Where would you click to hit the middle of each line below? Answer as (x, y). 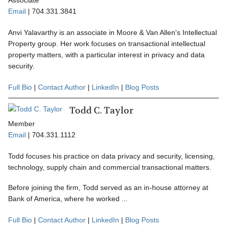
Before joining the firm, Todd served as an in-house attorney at (108, 187)
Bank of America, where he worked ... (68, 198)
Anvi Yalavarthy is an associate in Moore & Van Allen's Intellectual (112, 33)
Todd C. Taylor (102, 111)
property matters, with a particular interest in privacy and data (106, 55)
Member (22, 124)
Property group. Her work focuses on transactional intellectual (107, 44)
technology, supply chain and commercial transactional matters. (110, 167)
